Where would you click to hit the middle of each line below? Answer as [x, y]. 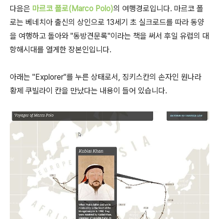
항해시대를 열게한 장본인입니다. [61, 50]
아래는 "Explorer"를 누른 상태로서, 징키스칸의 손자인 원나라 [106, 77]
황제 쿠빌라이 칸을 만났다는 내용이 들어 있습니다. [88, 91]
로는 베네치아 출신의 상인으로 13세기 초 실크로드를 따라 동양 [107, 22]
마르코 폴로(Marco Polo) [73, 9]
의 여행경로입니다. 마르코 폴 [158, 9]
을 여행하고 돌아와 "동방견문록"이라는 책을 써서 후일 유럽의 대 [109, 36]
